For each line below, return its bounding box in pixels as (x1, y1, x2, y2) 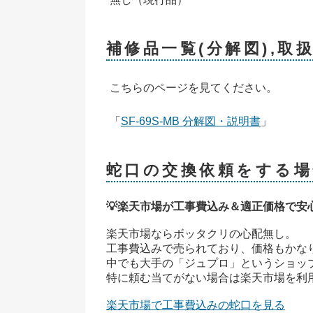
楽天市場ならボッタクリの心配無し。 (106, 227, 296, 240)
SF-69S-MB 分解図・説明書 (121, 115, 261, 127)
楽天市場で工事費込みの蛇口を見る (106, 298, 285, 311)
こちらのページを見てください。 (110, 81, 277, 94)
